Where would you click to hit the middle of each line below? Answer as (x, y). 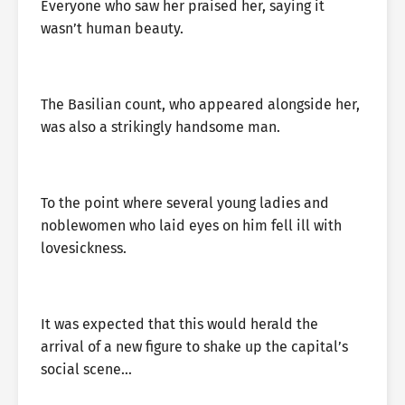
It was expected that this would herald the (179, 324)
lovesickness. (84, 248)
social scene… (86, 369)
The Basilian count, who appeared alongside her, (200, 104)
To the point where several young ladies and (185, 203)
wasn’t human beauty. (112, 28)
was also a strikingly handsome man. (160, 127)
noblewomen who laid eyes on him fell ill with (191, 226)
